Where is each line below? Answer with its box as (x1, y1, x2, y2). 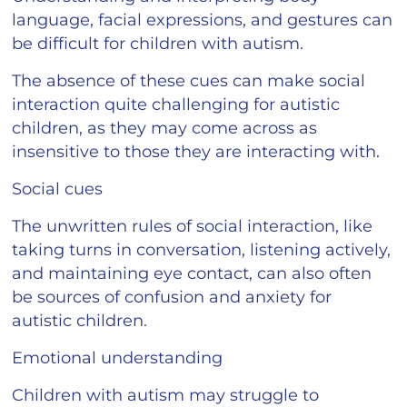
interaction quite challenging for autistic (12, 94, 341, 114)
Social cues (12, 178, 104, 199)
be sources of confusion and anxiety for (12, 286, 333, 307)
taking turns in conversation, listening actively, (12, 239, 392, 260)
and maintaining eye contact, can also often (12, 263, 372, 283)
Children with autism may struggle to (12, 384, 320, 405)
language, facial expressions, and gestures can (12, 9, 393, 30)
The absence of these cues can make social (12, 70, 366, 91)
